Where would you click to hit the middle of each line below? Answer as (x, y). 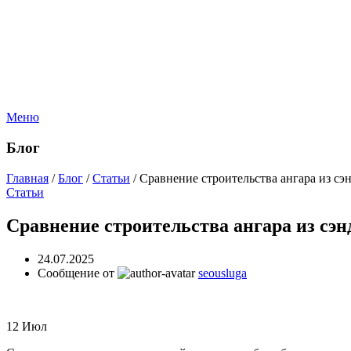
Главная (27, 178)
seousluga (223, 273)
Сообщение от (78, 273)
